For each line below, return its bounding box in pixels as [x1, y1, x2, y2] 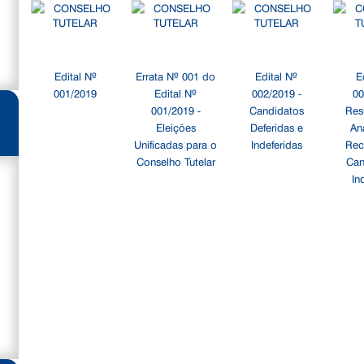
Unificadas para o [134, 136, 218, 151]
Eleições [155, 119, 196, 134]
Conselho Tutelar [136, 154, 215, 168]
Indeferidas [250, 136, 302, 151]
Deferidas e [249, 119, 303, 134]
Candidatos [249, 102, 304, 117]
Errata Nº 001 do [136, 68, 216, 83]
